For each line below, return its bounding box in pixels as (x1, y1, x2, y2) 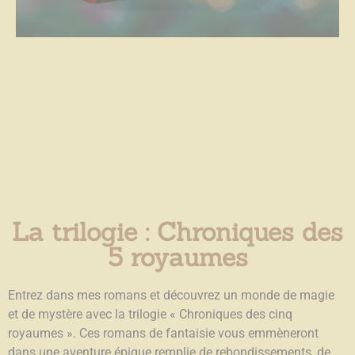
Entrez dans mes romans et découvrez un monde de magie (8, 287, 334, 303)
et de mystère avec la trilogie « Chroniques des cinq (8, 306, 292, 322)
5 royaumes (107, 240, 248, 273)
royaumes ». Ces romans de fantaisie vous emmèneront (8, 325, 319, 341)
